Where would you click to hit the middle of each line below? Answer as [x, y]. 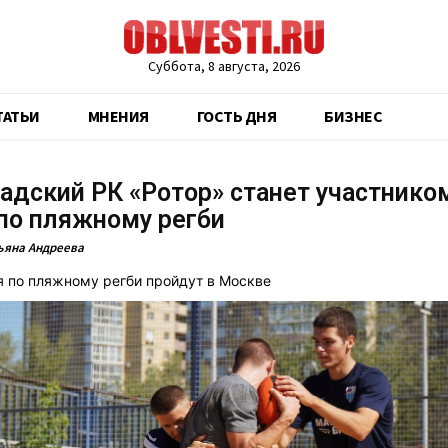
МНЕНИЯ [118, 116]
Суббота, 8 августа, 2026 [223, 66]
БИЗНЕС [353, 116]
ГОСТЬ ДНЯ [236, 116]
